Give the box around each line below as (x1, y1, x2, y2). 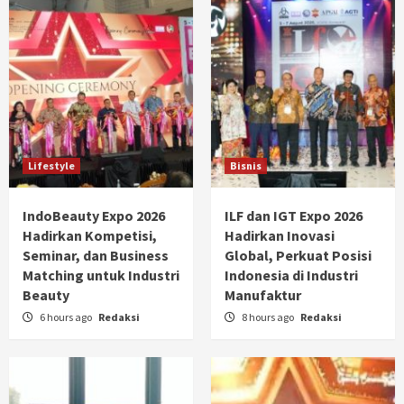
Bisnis (230, 158, 262, 172)
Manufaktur (225, 285, 301, 304)
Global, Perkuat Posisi (225, 245, 372, 264)
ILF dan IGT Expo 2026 (225, 206, 363, 225)
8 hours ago (242, 309, 296, 324)
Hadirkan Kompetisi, (23, 225, 157, 244)
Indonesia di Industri (225, 265, 358, 284)
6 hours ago (40, 309, 94, 324)
